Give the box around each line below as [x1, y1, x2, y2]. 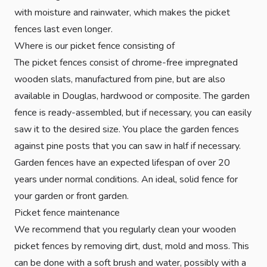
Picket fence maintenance [14, 206, 120, 219]
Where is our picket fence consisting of [14, 39, 175, 52]
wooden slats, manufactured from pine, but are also [14, 72, 225, 86]
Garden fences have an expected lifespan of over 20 [14, 156, 230, 169]
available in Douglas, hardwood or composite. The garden [14, 89, 250, 103]
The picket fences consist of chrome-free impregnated [14, 55, 238, 69]
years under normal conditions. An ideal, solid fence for [14, 172, 238, 186]
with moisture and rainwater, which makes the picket [14, 5, 230, 19]
